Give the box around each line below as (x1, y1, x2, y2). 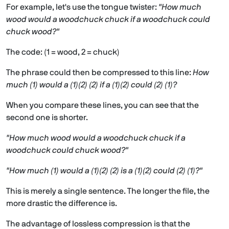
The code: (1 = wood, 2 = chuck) (6, 48, 120, 57)
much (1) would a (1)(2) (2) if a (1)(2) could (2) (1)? (6, 81, 177, 89)
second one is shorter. (6, 113, 88, 122)
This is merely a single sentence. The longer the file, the (6, 187, 210, 196)
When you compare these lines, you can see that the (6, 101, 199, 110)
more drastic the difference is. (6, 199, 117, 208)
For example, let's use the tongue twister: (6, 3, 158, 12)
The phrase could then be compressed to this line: (6, 68, 193, 77)
